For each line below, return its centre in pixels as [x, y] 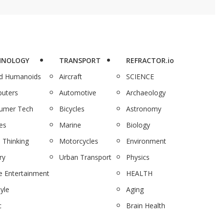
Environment [146, 141]
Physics [138, 157]
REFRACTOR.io [150, 60]
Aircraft [70, 76]
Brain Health [146, 205]
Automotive [77, 92]
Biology [138, 125]
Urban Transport [85, 157]
